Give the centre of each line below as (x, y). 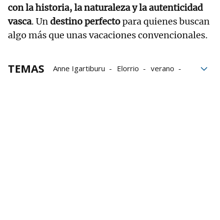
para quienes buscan (165, 21)
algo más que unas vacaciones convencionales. (108, 35)
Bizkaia (65, 82)
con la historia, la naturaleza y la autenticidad (105, 7)
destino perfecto (85, 21)
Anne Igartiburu (79, 68)
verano (163, 68)
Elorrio (128, 68)
